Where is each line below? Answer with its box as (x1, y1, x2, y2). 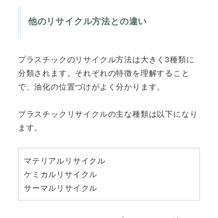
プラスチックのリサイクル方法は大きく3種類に (18, 53, 195, 65)
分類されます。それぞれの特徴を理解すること (18, 67, 190, 78)
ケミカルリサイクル (24, 168, 98, 180)
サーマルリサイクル (24, 182, 98, 194)
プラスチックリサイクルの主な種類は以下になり (18, 108, 198, 119)
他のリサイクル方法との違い (28, 15, 147, 28)
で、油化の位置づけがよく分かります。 (18, 80, 165, 92)
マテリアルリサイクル (24, 155, 106, 166)
